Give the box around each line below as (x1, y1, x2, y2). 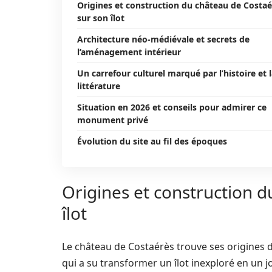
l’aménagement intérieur (77, 46, 181, 58)
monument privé (77, 114, 148, 126)
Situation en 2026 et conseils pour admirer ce (77, 101, 267, 113)
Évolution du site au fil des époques (77, 135, 227, 147)
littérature (77, 80, 120, 92)
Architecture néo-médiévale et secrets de (77, 33, 250, 45)
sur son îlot (77, 12, 124, 24)
